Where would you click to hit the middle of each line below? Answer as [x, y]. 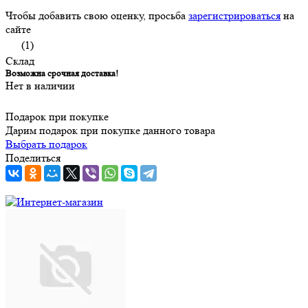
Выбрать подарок [46, 144]
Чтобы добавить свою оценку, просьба [97, 16]
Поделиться [33, 158]
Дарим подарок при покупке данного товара [110, 131]
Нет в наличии [40, 86]
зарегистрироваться [234, 16]
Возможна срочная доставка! [62, 74]
